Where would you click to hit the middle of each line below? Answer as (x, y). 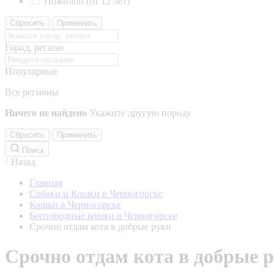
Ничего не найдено (46, 113)
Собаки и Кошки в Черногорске (96, 194)
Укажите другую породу (140, 113)
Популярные (31, 71)
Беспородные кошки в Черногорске (103, 216)
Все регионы (32, 92)
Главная (46, 183)
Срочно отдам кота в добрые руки (100, 227)
